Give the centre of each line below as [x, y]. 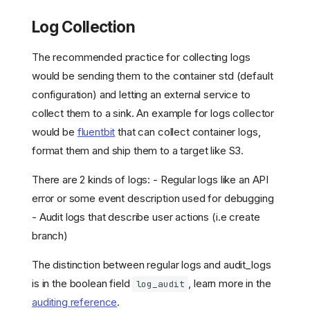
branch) [50, 235]
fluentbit [96, 131]
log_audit [161, 284]
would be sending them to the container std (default [153, 75]
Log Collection [84, 26]
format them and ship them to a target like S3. [138, 150]
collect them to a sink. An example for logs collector [153, 113]
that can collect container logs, [188, 131]
